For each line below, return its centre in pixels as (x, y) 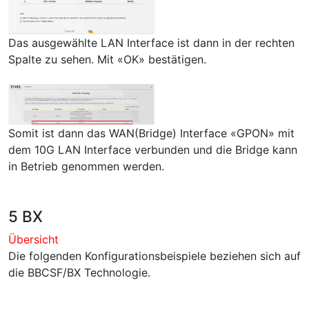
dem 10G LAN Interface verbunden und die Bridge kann (153, 150)
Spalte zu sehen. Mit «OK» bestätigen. (107, 59)
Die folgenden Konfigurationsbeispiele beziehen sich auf (154, 256)
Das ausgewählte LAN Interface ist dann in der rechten (151, 42)
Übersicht (33, 240)
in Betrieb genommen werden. (86, 167)
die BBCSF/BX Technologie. (79, 273)
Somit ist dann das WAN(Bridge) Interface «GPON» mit (151, 133)
